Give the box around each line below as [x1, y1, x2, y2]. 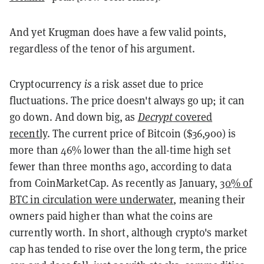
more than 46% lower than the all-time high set [9, 143, 231, 157]
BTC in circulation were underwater [9, 192, 174, 206]
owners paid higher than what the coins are [9, 209, 213, 223]
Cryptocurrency [9, 77, 84, 91]
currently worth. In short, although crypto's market [9, 225, 248, 239]
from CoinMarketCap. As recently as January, [9, 176, 220, 190]
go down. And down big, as [9, 110, 138, 124]
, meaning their [173, 192, 245, 206]
